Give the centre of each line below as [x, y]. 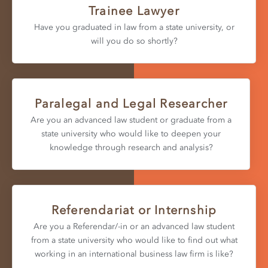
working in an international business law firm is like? [134, 254]
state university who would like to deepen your [131, 133]
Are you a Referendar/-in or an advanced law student [134, 226]
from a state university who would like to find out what [134, 240]
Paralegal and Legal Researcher [131, 103]
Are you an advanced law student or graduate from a [131, 120]
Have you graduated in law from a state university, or [134, 27]
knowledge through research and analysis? [131, 147]
